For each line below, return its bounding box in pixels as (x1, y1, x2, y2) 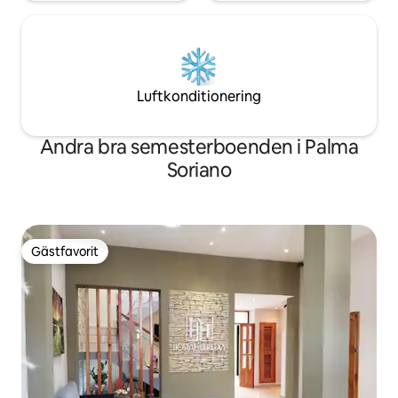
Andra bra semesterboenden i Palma (39, 134, 359, 161)
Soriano (166, 157, 232, 184)
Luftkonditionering (137, 87, 261, 107)
